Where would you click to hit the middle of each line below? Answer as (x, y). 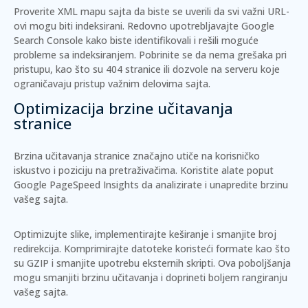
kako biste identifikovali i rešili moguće (171, 40)
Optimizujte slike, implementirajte (91, 234)
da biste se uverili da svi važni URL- (210, 11)
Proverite (36, 11)
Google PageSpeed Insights (76, 185)
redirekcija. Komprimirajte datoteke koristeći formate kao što (152, 249)
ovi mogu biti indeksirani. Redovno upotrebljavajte (128, 26)
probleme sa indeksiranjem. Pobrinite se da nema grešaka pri (150, 55)
